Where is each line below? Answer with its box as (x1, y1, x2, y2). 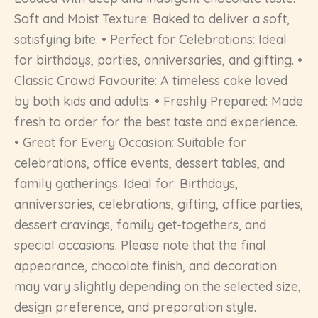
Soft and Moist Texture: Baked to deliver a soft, (14, 10, 290, 27)
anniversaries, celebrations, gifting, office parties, (14, 195, 303, 212)
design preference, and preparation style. (14, 298, 256, 315)
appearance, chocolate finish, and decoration (14, 257, 277, 274)
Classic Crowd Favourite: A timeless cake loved (14, 72, 287, 89)
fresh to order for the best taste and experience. (14, 113, 297, 130)
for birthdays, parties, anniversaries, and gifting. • (14, 51, 302, 68)
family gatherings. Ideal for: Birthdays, (14, 175, 238, 192)
